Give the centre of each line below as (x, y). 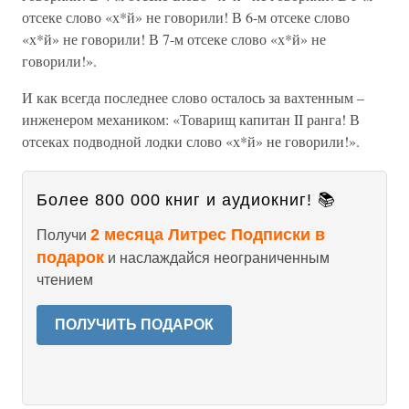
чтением (65, 280)
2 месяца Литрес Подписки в (208, 235)
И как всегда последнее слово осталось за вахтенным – (193, 97)
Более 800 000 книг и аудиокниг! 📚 (186, 200)
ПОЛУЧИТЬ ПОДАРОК (134, 325)
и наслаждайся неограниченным (217, 258)
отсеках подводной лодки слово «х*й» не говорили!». (191, 141)
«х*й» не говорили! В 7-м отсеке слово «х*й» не (174, 39)
